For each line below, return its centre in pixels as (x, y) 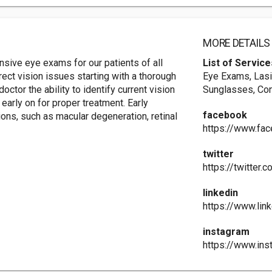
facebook (225, 115)
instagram (226, 232)
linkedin (221, 193)
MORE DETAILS (237, 43)
